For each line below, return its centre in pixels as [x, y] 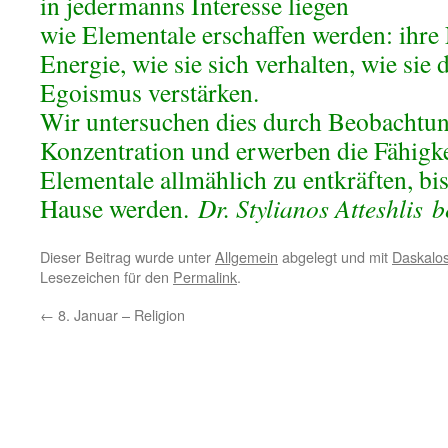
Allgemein [246, 256]
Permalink [205, 276]
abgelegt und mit [335, 256]
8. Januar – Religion [119, 314]
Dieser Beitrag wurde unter [127, 256]
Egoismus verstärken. [149, 92]
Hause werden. [119, 208]
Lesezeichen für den [106, 276]
